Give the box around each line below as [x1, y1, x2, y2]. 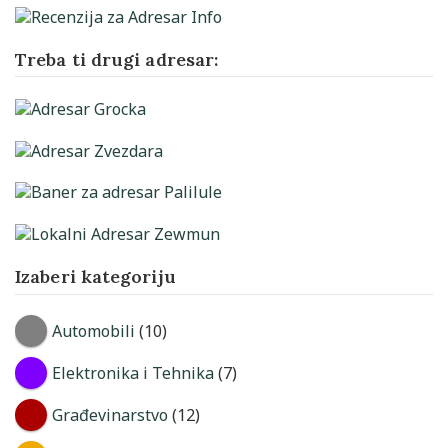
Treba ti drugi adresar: [15, 47, 219, 71]
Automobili [51, 319, 135, 342]
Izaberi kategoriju [15, 265, 176, 289]
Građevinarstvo [51, 403, 168, 426]
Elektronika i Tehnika [51, 361, 214, 384]
